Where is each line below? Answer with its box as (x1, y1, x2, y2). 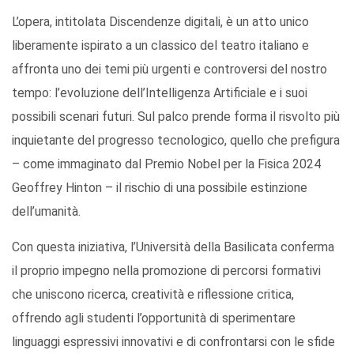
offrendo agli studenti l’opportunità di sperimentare (12, 311, 296, 326)
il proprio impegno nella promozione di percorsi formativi (12, 263, 321, 279)
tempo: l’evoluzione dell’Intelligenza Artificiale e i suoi (12, 85, 307, 101)
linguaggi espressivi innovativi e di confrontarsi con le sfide (12, 334, 335, 350)
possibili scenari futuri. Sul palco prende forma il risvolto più (12, 109, 340, 125)
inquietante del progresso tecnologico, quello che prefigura (12, 133, 340, 149)
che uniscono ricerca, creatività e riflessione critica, (12, 287, 294, 303)
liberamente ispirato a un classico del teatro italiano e (12, 38, 309, 54)
